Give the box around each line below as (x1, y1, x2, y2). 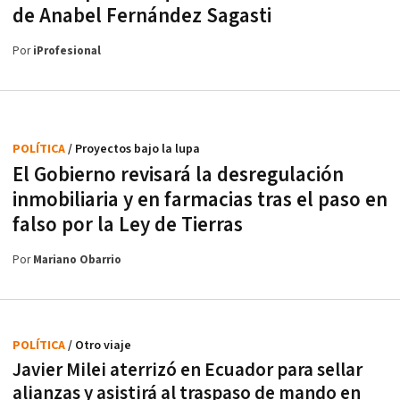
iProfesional (33, 44, 101, 60)
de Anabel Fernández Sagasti (12, 3, 271, 30)
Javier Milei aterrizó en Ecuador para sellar (12, 358, 362, 383)
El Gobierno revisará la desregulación (12, 162, 344, 189)
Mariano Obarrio (33, 253, 121, 269)
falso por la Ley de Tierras (12, 212, 243, 239)
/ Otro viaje (68, 337, 131, 354)
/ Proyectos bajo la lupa (68, 141, 200, 158)
